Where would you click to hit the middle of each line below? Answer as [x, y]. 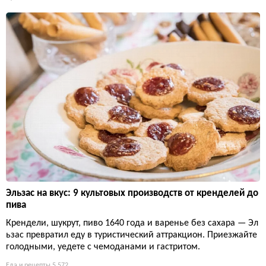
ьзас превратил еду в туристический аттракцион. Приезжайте [132, 235]
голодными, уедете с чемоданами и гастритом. [103, 247]
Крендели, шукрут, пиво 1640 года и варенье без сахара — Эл [132, 224]
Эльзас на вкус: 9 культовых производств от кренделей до [132, 194]
